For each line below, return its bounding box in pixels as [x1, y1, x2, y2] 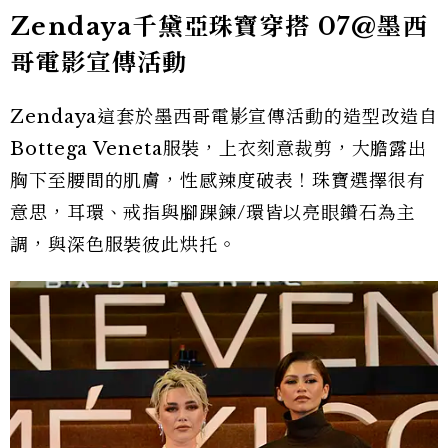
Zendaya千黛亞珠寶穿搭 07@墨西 [10, 12, 428, 42]
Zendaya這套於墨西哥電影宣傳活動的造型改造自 [10, 106, 438, 129]
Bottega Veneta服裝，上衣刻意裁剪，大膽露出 [10, 138, 428, 161]
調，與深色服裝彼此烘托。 [10, 234, 237, 257]
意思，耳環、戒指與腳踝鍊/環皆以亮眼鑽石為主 [10, 202, 416, 225]
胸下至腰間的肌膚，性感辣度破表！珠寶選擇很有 [10, 170, 426, 193]
